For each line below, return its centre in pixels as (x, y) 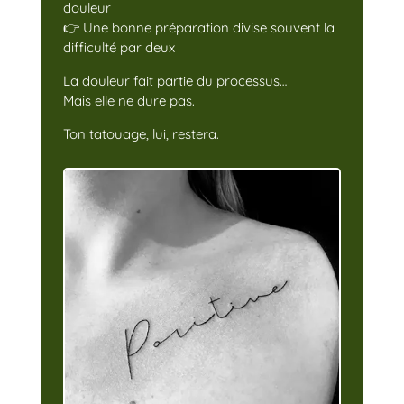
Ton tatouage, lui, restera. (141, 134)
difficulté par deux (119, 48)
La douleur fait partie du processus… (174, 81)
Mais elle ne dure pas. (129, 101)
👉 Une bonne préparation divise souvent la (198, 28)
